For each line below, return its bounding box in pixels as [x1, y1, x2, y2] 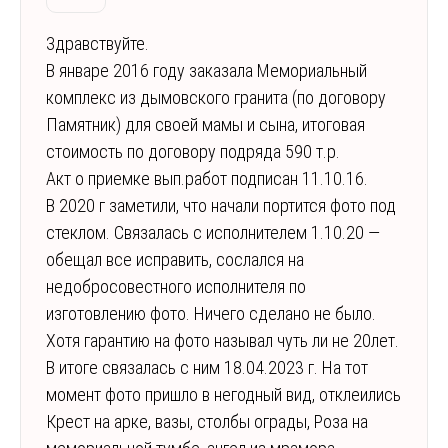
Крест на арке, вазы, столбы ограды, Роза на [46, 411, 368, 433]
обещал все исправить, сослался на [46, 249, 304, 271]
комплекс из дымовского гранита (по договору [46, 87, 386, 109]
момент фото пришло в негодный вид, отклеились [46, 384, 401, 406]
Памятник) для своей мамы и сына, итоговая [46, 114, 365, 136]
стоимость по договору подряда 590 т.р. [46, 141, 340, 163]
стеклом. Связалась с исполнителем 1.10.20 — [46, 222, 380, 244]
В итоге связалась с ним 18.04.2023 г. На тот [46, 357, 368, 379]
